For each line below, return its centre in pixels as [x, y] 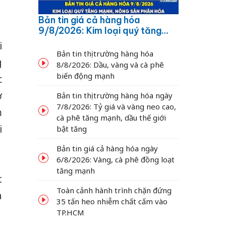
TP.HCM [70, 212]
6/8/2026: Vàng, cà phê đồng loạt [116, 159]
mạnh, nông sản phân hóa [93, 41]
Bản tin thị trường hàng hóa [105, 53]
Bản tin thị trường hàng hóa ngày [115, 95]
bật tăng [72, 128]
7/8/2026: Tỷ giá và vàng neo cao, [116, 106]
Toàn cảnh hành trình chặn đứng [114, 190]
